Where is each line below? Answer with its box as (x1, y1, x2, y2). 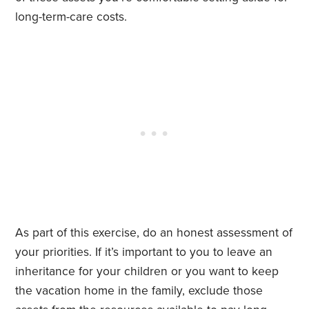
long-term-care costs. (15, 10, 128, 25)
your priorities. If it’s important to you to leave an (15, 245, 273, 260)
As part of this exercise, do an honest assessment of (15, 226, 293, 241)
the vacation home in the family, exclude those (15, 283, 263, 299)
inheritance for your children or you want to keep (15, 264, 279, 279)
